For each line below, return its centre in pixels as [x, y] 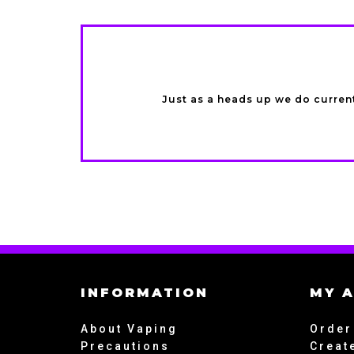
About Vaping [129, 329]
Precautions [125, 346]
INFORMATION [145, 293]
